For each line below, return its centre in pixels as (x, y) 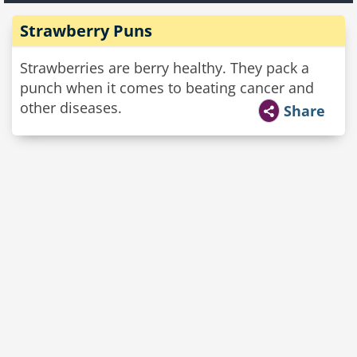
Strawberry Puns (86, 31)
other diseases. (71, 108)
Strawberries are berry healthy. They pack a (165, 68)
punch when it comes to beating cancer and (167, 88)
